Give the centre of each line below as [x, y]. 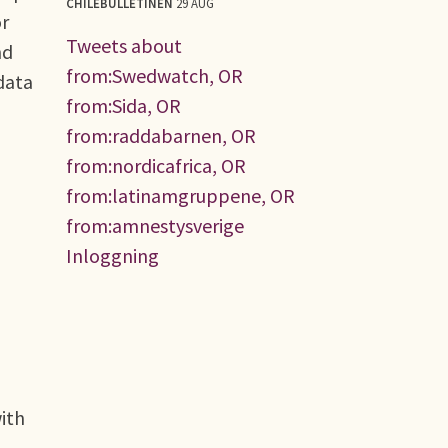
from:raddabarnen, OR [161, 135]
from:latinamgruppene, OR [180, 195]
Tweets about [124, 45]
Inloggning [112, 255]
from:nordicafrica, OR [156, 165]
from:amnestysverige [155, 225]
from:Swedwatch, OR [154, 75]
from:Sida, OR [123, 105]
